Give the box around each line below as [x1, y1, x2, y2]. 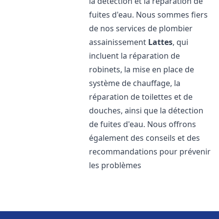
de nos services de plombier [89, 23, 193, 34]
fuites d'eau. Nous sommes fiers [89, 9, 208, 20]
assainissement [89, 37, 149, 47]
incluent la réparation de [89, 50, 180, 61]
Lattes [148, 37, 173, 47]
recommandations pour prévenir [89, 146, 211, 157]
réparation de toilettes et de [89, 91, 193, 102]
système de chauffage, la [89, 78, 181, 88]
